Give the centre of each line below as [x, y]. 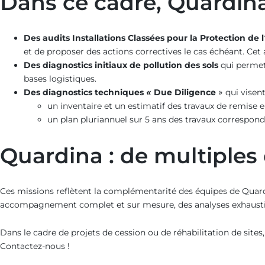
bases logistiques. [60, 78]
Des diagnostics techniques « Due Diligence [120, 92]
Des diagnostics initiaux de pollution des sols [122, 65]
